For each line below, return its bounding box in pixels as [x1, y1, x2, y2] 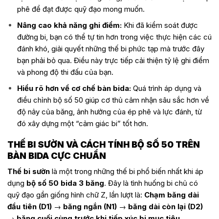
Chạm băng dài [144, 190, 199, 200]
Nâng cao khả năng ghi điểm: [17, 20, 122, 30]
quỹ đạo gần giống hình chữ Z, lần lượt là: [7, 190, 144, 200]
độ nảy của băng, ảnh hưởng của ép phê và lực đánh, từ [17, 107, 202, 116]
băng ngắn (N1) [63, 202, 117, 212]
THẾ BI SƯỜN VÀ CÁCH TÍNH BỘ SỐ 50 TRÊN [7, 139, 200, 150]
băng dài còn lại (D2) [128, 202, 203, 212]
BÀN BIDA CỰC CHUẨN [7, 151, 106, 161]
